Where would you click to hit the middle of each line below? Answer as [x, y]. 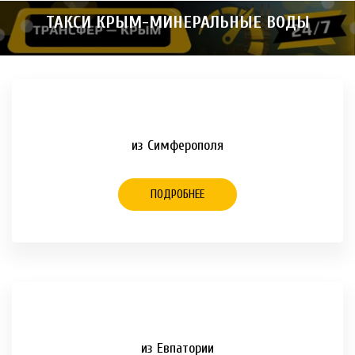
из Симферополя [177, 146]
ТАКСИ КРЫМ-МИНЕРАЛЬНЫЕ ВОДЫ [177, 23]
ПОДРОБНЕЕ [177, 195]
